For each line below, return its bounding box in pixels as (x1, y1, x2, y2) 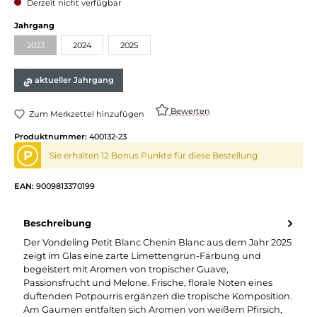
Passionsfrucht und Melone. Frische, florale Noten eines (23, 277, 272, 288)
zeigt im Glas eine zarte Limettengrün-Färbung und (23, 250, 261, 261)
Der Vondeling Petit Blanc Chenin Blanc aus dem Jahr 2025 (23, 236, 292, 248)
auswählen (54, 19, 101, 30)
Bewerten (170, 105, 210, 116)
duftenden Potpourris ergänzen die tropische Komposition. (23, 290, 292, 301)
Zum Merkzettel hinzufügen (29, 109, 145, 120)
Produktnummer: (14, 131, 89, 142)
